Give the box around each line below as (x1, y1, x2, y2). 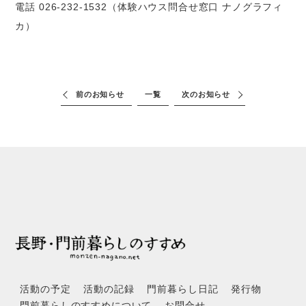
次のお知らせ (182, 90, 231, 99)
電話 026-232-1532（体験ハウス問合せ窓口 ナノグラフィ (15, 1, 283, 13)
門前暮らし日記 (147, 284, 219, 295)
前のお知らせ (75, 90, 124, 99)
